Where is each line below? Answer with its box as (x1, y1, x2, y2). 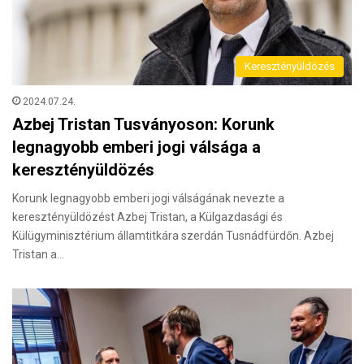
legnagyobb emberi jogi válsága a (12, 137, 261, 158)
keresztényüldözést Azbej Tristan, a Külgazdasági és (12, 210, 283, 224)
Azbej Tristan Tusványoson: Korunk (12, 115, 275, 135)
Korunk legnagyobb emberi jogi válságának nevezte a (12, 192, 284, 206)
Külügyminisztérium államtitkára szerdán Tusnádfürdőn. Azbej (12, 229, 334, 243)
